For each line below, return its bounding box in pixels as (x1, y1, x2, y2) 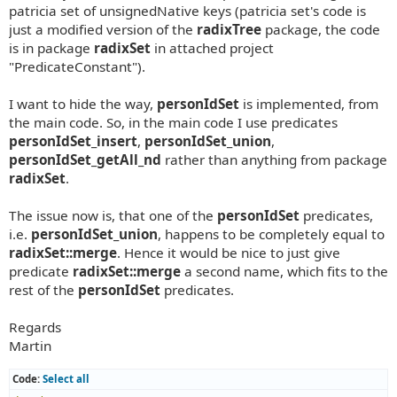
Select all (43, 371, 90, 385)
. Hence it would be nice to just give (117, 243, 340, 261)
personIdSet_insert (9, 131, 137, 150)
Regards (9, 317, 61, 336)
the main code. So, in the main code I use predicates (9, 113, 338, 131)
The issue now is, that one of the (9, 206, 217, 224)
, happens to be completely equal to (158, 224, 385, 243)
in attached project (151, 38, 274, 57)
